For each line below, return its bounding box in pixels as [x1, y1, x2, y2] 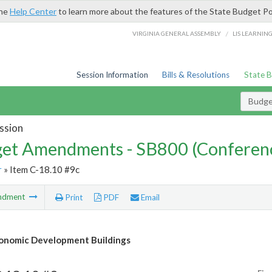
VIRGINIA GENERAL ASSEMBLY [132, 29, 222, 37]
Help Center [10, 6, 56, 16]
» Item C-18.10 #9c [1, 163, 80, 175]
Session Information [76, 70, 148, 80]
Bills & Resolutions [162, 70, 230, 80]
